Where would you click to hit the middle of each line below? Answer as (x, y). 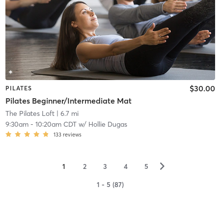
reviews (72, 135)
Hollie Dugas (108, 124)
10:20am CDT (56, 124)
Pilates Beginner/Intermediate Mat (68, 101)
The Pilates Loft (30, 114)
